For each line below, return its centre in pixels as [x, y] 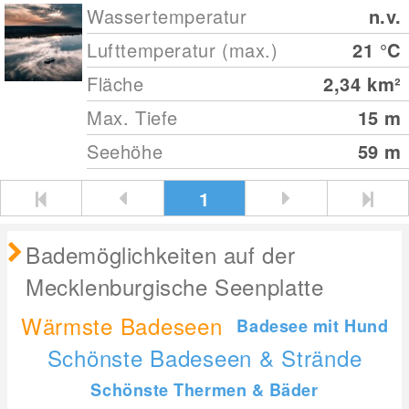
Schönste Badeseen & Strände [204, 358]
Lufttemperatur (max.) [183, 50]
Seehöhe [125, 151]
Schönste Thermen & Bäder [204, 390]
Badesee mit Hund [313, 325]
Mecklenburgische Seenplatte [175, 286]
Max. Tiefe [133, 117]
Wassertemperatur [167, 16]
